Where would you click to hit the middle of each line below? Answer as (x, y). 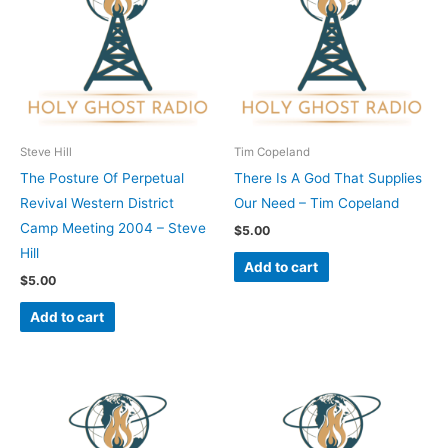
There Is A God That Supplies (328, 177)
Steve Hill (46, 152)
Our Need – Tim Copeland (316, 202)
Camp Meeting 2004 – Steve (113, 227)
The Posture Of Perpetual (102, 177)
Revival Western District (97, 202)
